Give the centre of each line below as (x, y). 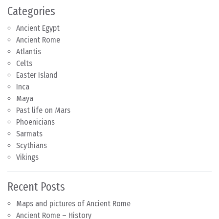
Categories (31, 11)
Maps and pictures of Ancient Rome (73, 203)
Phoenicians (35, 122)
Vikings (27, 157)
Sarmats (29, 133)
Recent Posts (36, 186)
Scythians (32, 145)
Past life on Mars (43, 110)
